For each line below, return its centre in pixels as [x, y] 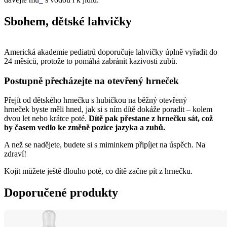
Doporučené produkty [61, 193]
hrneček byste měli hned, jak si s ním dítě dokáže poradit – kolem [108, 109]
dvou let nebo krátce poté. [46, 119]
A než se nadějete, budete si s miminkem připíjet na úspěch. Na [105, 145]
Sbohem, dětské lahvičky [68, 21]
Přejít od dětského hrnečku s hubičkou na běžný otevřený [96, 100]
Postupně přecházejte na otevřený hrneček [91, 81]
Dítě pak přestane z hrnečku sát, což [151, 119]
